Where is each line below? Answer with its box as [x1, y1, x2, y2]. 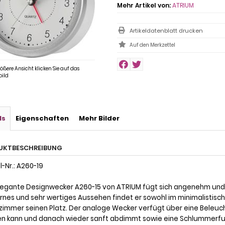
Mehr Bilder [79, 114, 120, 123]
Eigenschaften [16, 114, 69, 123]
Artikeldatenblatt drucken [129, 27, 203, 35]
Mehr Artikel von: [117, 1, 171, 10]
